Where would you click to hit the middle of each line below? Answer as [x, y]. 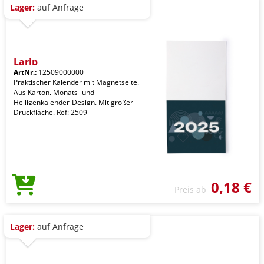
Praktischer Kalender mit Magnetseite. [76, 82]
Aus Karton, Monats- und [54, 92]
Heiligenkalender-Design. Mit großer [73, 102]
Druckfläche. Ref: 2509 [50, 112]
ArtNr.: [25, 72]
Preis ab [193, 189]
